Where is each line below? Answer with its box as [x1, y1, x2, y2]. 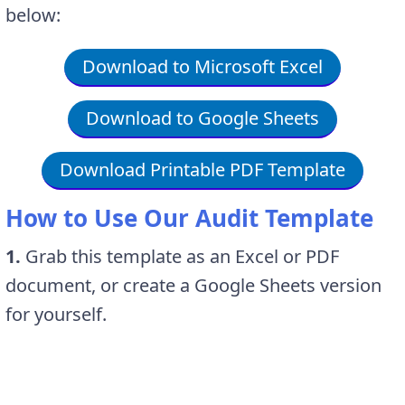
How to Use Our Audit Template [5, 201, 373, 234]
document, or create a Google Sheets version [5, 272, 381, 297]
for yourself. [5, 301, 107, 326]
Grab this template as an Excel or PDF [21, 243, 339, 268]
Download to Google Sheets [86, 105, 319, 130]
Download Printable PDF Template [60, 156, 345, 182]
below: [5, 2, 61, 27]
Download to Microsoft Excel [82, 53, 323, 79]
